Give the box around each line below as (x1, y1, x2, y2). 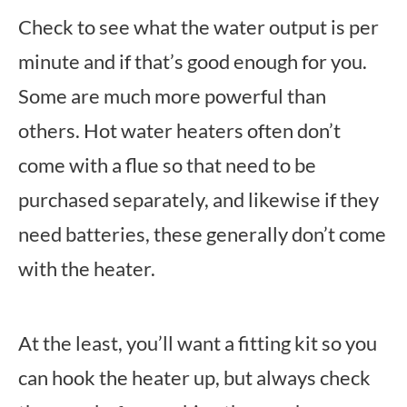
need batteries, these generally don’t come (18, 222, 386, 246)
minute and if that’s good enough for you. (18, 49, 367, 74)
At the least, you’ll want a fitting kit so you (18, 331, 377, 355)
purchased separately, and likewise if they (18, 187, 379, 212)
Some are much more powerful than (18, 84, 326, 108)
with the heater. (18, 256, 155, 281)
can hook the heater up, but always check (18, 365, 371, 390)
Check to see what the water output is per (18, 15, 379, 39)
